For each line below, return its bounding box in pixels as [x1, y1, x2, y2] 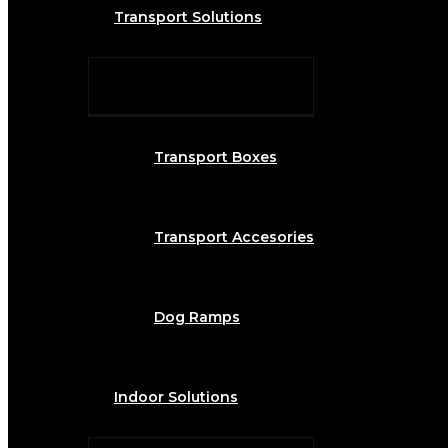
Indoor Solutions [114, 388, 238, 407]
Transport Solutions [114, 8, 262, 27]
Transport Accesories [154, 228, 314, 247]
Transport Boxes [154, 148, 277, 167]
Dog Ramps [154, 308, 240, 327]
